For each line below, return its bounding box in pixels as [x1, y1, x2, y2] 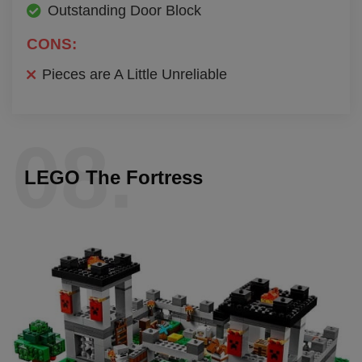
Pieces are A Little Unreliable [42, 66, 227, 83]
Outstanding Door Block [48, 2, 201, 19]
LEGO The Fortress [24, 166, 203, 189]
